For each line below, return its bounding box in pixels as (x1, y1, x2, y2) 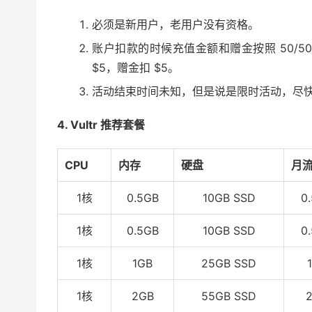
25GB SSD (201, 256, 256, 270)
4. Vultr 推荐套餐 (57, 118, 145, 132)
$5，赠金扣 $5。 (92, 61, 179, 75)
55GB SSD (201, 289, 256, 303)
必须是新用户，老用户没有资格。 (92, 17, 259, 31)
